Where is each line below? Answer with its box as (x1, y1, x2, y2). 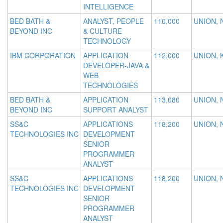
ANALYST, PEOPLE (83, 16, 144, 26)
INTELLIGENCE (83, 1, 133, 12)
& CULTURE (83, 26, 122, 36)
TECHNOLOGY (83, 36, 131, 46)
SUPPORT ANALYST (83, 105, 148, 115)
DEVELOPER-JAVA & (83, 60, 149, 71)
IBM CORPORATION (10, 50, 76, 61)
